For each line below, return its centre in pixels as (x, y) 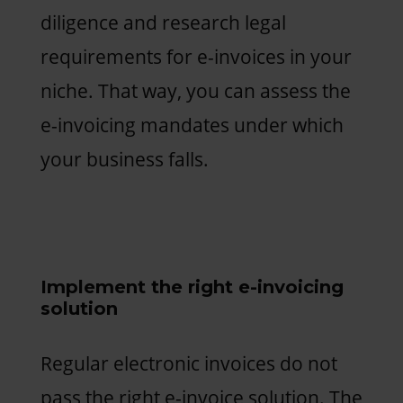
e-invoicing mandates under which (192, 125)
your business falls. (124, 159)
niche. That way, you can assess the (195, 90)
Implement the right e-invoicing (192, 287)
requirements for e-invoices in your (196, 56)
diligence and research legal (163, 22)
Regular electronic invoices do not (188, 363)
